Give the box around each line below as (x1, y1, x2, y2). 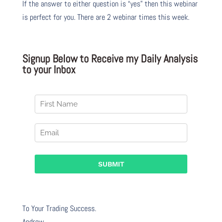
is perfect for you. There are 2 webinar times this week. (22, 11, 189, 22)
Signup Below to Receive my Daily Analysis (22, 51, 198, 65)
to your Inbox (22, 62, 75, 76)
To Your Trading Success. (22, 203, 96, 214)
